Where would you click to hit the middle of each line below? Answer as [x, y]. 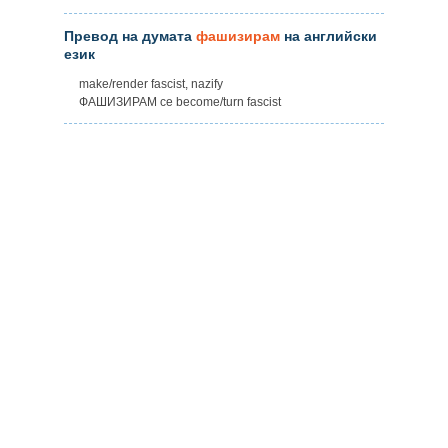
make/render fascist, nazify [151, 83]
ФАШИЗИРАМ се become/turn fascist [180, 101]
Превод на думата [130, 35]
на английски [328, 35]
